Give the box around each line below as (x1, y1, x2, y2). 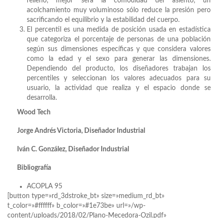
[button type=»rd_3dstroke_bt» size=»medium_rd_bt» (7, 193, 164, 200)
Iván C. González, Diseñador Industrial (17, 146, 129, 153)
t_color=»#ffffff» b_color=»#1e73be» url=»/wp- (7, 202, 145, 210)
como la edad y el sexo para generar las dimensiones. (27, 55, 211, 63)
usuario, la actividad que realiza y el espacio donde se (27, 85, 211, 92)
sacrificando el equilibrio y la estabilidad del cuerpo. (27, 17, 180, 24)
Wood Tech (17, 109, 51, 116)
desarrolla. (27, 94, 57, 102)
